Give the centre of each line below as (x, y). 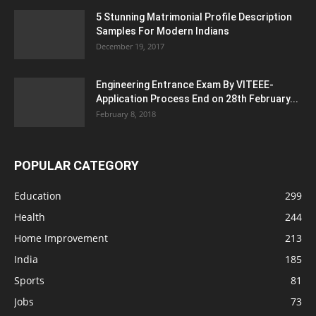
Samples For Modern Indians (163, 31)
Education (38, 196)
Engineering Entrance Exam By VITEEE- (185, 85)
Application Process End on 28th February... (197, 99)
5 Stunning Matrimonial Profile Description (194, 17)
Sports (29, 281)
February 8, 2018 (126, 114)
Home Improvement (61, 238)
